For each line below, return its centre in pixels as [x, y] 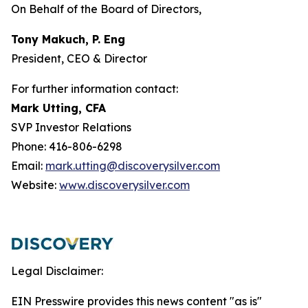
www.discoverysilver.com [124, 185]
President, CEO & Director [79, 58]
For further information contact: [96, 89]
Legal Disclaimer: [57, 271]
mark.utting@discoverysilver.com [133, 166]
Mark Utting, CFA [58, 108]
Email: [28, 166]
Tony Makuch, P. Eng [68, 39]
